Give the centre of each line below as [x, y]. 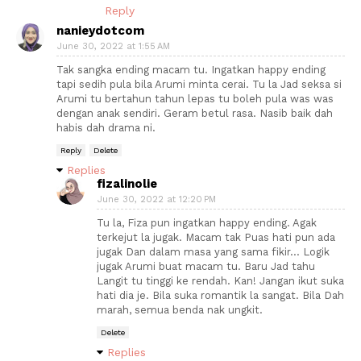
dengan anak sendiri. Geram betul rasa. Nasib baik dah [195, 113]
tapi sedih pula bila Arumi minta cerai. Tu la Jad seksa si [199, 84]
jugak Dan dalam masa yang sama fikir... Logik [213, 252]
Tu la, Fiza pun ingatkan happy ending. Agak [207, 223]
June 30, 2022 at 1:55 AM [114, 46]
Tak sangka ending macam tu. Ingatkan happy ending [191, 70]
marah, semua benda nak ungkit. [180, 310]
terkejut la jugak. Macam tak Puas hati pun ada [216, 237]
